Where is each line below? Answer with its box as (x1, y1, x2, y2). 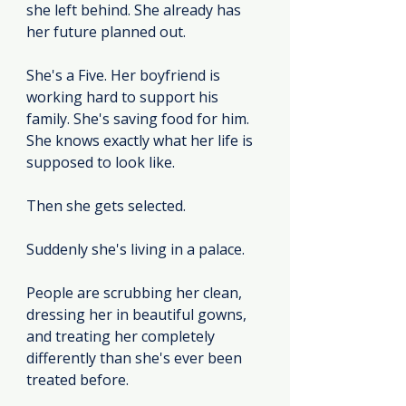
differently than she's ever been (26, 348, 246, 369)
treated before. (26, 370, 129, 391)
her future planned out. (26, 22, 186, 43)
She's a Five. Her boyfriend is (26, 65, 224, 86)
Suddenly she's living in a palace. (26, 239, 245, 260)
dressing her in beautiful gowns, (26, 304, 250, 325)
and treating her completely (26, 326, 218, 347)
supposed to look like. (26, 152, 175, 173)
